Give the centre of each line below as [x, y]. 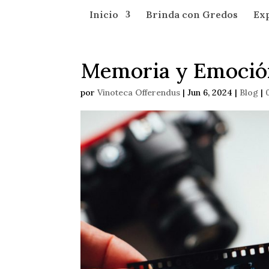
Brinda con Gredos [192, 14]
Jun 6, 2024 [210, 92]
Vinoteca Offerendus [139, 92]
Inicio [104, 14]
